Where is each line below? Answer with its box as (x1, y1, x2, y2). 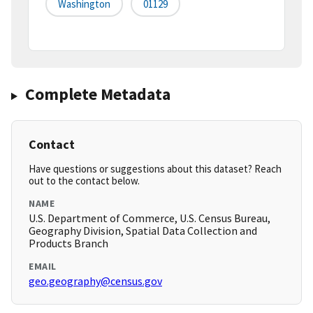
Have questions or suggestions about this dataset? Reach (29, 162, 282, 176)
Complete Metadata (24, 83, 170, 105)
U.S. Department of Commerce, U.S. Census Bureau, (29, 211, 270, 226)
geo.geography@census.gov (29, 274, 162, 289)
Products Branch (29, 236, 108, 251)
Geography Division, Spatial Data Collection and (29, 224, 257, 238)
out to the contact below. (29, 174, 140, 188)
